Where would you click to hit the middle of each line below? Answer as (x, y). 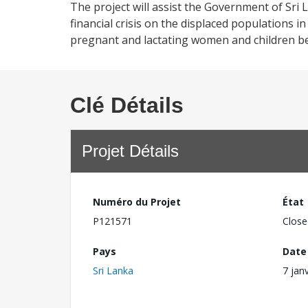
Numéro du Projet (137, 202)
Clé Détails (127, 105)
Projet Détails (130, 151)
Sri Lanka (113, 270)
